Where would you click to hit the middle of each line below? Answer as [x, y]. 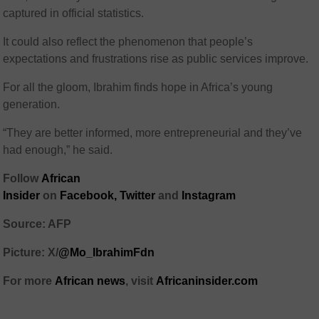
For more [29, 281]
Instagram [209, 196]
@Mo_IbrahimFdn [107, 253]
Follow [22, 179]
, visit [141, 281]
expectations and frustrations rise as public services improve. [156, 59]
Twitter [138, 196]
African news [90, 281]
